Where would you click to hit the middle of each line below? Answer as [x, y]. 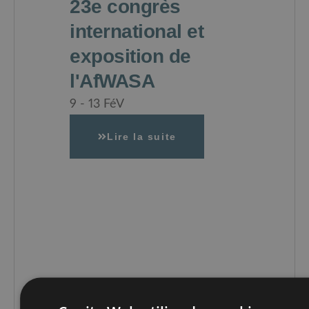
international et [137, 32]
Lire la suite [142, 137]
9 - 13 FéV [97, 104]
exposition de [130, 57]
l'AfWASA [112, 81]
